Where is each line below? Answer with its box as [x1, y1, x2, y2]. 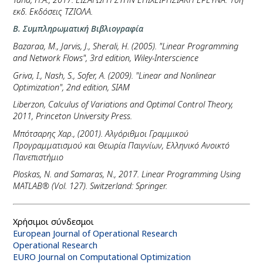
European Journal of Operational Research [13, 227, 178, 239]
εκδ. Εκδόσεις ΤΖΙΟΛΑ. [13, 5, 93, 17]
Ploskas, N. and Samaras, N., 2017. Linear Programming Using [13, 168, 241, 180]
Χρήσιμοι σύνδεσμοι [13, 215, 95, 227]
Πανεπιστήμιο [13, 151, 64, 163]
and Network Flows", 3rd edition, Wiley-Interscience [13, 52, 199, 64]
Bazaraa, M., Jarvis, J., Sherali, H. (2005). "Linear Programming [13, 41, 239, 52]
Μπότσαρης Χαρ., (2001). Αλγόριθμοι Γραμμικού [13, 127, 189, 139]
